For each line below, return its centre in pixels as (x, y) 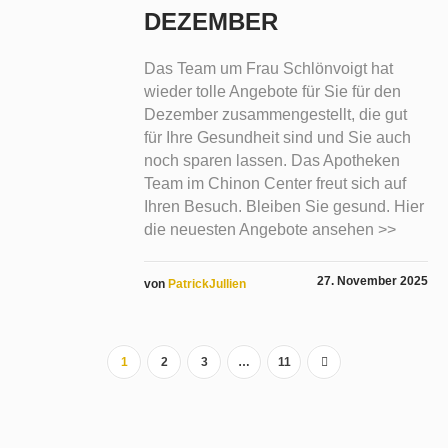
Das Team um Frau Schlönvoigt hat (268, 69)
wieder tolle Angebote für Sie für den (272, 92)
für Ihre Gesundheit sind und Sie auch (277, 138)
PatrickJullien (206, 284)
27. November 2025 (372, 281)
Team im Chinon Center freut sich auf (274, 184)
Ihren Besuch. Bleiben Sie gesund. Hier (283, 207)
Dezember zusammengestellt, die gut (275, 115)
